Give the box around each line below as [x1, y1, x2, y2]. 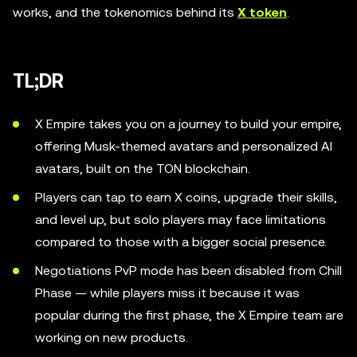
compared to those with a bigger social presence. [35, 234, 327, 249]
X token [237, 5, 287, 20]
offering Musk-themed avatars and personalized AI [35, 139, 332, 154]
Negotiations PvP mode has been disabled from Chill [35, 263, 342, 278]
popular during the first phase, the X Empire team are [35, 308, 343, 323]
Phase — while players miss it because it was [35, 285, 300, 300]
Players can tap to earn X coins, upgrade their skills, [35, 190, 337, 205]
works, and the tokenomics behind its [13, 5, 237, 20]
